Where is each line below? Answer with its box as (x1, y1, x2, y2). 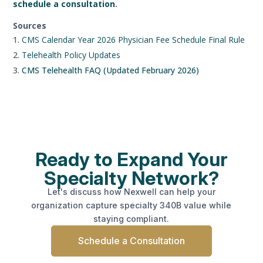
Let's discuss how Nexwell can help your (47, 186, 215, 197)
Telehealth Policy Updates (22, 49, 121, 60)
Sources (13, 19, 47, 31)
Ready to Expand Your (35, 147, 228, 171)
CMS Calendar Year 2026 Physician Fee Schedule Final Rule (22, 33, 245, 45)
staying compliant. (93, 213, 170, 224)
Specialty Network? (43, 166, 219, 190)
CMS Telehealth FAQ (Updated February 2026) (22, 64, 200, 76)
